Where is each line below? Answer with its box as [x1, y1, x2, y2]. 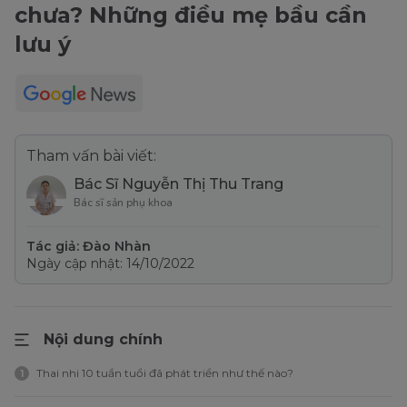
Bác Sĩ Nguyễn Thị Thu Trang [74, 175, 283, 194]
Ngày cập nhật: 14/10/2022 [26, 255, 194, 273]
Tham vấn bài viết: [26, 147, 156, 165]
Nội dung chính [44, 331, 163, 349]
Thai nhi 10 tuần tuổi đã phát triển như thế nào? [36, 366, 293, 381]
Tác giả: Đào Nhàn [26, 238, 151, 255]
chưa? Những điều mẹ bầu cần [15, 2, 367, 29]
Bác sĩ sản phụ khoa [74, 195, 173, 211]
